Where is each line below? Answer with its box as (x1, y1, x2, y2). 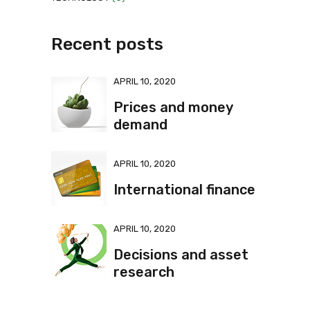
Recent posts (51, 33, 163, 54)
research (113, 263, 174, 280)
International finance (113, 181, 255, 198)
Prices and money (113, 98, 232, 116)
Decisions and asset (113, 246, 248, 263)
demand (113, 116, 167, 133)
